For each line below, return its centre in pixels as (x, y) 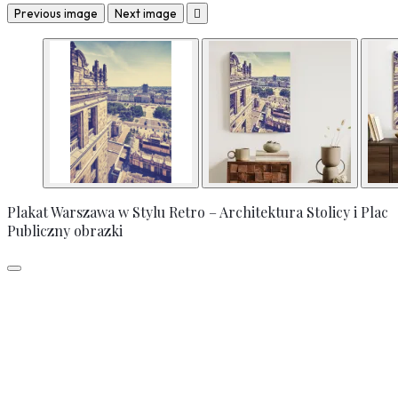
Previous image (56, 14)
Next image (146, 14)
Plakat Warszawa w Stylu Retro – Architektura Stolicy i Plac (198, 212)
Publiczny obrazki (65, 231)
